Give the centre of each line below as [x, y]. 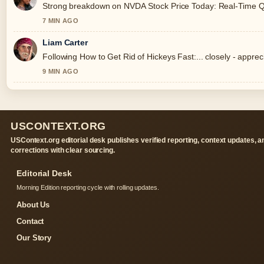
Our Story [34, 238]
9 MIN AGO [60, 72]
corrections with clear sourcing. [63, 151]
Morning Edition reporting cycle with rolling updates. [88, 188]
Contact [30, 222]
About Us [33, 205]
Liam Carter [65, 43]
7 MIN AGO [60, 21]
